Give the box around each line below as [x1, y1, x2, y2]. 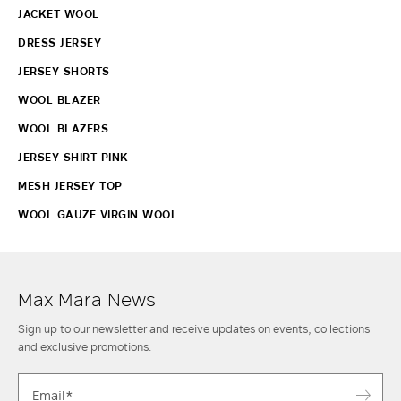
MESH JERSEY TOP [18, 176, 123, 194]
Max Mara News [18, 285, 156, 311]
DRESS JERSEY [18, 33, 101, 51]
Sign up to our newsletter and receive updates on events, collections [18, 320, 370, 337]
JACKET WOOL [18, 4, 99, 22]
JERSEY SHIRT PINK [18, 148, 129, 166]
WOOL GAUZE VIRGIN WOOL [18, 205, 177, 223]
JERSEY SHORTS [18, 62, 110, 80]
